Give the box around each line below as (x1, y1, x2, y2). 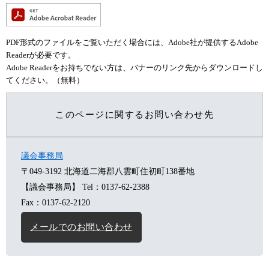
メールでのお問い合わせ (30, 222, 133, 232)
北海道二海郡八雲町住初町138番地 (64, 166, 195, 176)
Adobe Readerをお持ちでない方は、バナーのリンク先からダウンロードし (6, 62, 263, 72)
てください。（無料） (6, 75, 84, 85)
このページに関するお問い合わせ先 (55, 109, 214, 119)
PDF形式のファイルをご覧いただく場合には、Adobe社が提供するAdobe (6, 37, 258, 47)
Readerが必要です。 (6, 50, 76, 59)
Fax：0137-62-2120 (21, 198, 90, 207)
